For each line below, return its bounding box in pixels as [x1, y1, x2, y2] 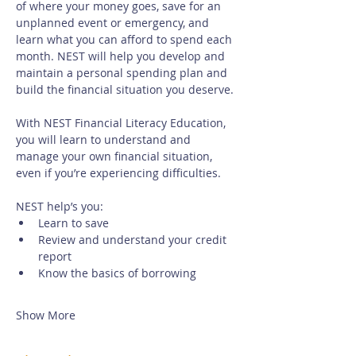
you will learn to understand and [16, 132, 194, 147]
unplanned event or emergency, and [16, 15, 212, 30]
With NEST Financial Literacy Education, [16, 115, 229, 130]
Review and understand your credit [38, 232, 230, 247]
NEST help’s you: [16, 199, 103, 214]
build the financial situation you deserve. [16, 82, 234, 97]
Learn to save [38, 215, 109, 230]
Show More [16, 308, 75, 323]
